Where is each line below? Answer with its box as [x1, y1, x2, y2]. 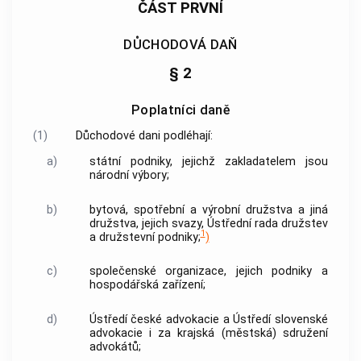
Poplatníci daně [131, 102, 230, 118]
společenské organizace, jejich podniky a [89, 264, 328, 279]
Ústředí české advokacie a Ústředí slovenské [89, 312, 328, 326]
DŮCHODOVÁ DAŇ [123, 36, 238, 52]
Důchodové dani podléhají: [75, 128, 213, 143]
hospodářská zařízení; [89, 278, 205, 293]
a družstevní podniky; [89, 230, 201, 244]
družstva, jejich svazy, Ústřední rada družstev [89, 216, 328, 230]
